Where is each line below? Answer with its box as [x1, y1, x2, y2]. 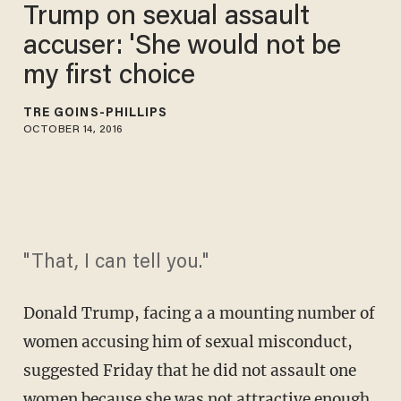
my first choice [22, 63, 196, 90]
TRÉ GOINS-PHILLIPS [22, 107, 168, 120]
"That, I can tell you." [22, 253, 209, 274]
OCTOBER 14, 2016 [22, 124, 124, 135]
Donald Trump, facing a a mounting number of [22, 303, 375, 324]
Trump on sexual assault [22, 4, 310, 31]
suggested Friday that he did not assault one [22, 361, 356, 381]
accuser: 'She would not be [22, 33, 342, 61]
